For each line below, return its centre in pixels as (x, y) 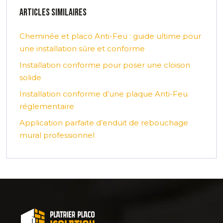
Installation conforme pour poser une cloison (105, 65)
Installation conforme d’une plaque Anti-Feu (104, 94)
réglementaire (47, 106)
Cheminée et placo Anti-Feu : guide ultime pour (110, 36)
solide (30, 77)
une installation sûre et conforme (82, 48)
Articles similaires (53, 12)
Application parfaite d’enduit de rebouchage (104, 122)
